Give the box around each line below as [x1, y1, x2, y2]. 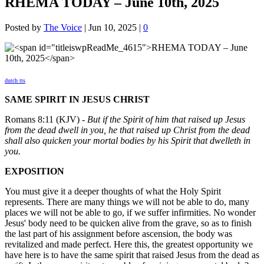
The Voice [44, 22, 82, 33]
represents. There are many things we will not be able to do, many [5, 197, 249, 207]
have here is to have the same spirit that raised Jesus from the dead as [5, 250, 259, 260]
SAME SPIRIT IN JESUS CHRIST [5, 94, 150, 105]
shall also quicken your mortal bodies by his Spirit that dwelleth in [5, 136, 250, 146]
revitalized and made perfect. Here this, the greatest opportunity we [5, 239, 253, 250]
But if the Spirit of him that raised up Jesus [87, 114, 245, 125]
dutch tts [5, 77, 25, 84]
